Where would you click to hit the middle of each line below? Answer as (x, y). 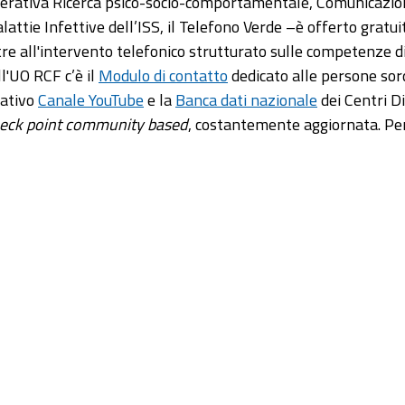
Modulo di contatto (163, 75)
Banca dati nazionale (246, 100)
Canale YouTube (91, 100)
